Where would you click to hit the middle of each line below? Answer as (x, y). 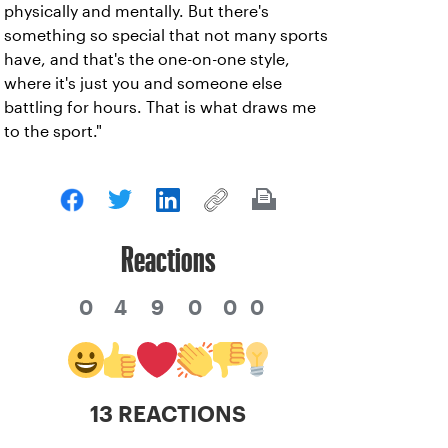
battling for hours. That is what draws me (160, 107)
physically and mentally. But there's (136, 11)
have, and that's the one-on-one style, (147, 59)
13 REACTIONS (168, 414)
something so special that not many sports (166, 35)
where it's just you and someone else (143, 83)
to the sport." (53, 131)
